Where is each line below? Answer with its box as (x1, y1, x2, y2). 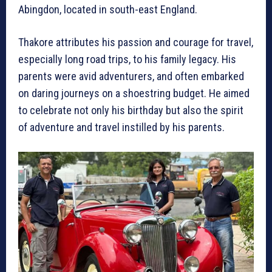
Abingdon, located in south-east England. (18, 3, 197, 16)
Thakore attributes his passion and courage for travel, (18, 36, 253, 49)
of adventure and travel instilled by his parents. (18, 121, 225, 134)
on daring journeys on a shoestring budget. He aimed (18, 87, 250, 100)
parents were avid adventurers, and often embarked (18, 70, 244, 83)
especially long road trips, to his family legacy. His (18, 53, 236, 66)
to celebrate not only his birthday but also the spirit (18, 104, 243, 117)
